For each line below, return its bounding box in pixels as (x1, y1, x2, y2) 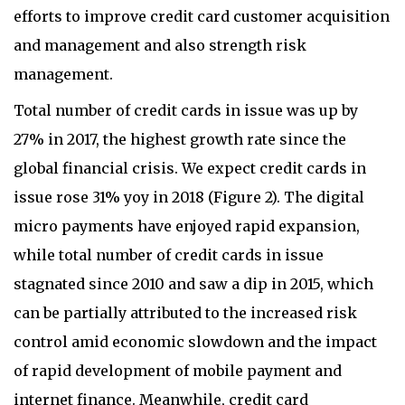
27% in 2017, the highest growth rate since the (14, 130, 346, 149)
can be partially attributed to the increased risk (14, 304, 357, 323)
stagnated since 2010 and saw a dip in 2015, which (14, 275, 373, 294)
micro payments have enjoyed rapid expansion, (14, 217, 360, 236)
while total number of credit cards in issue (14, 246, 324, 265)
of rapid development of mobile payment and (14, 362, 342, 381)
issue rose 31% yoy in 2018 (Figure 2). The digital (14, 188, 364, 207)
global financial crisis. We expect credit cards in (14, 159, 366, 178)
